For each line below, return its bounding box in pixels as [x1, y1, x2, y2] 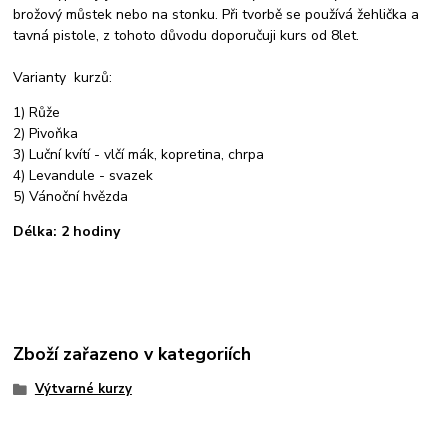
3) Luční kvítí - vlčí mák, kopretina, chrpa [13, 145, 265, 165]
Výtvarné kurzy [34, 380, 132, 399]
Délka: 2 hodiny [13, 222, 121, 242]
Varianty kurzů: [13, 68, 121, 88]
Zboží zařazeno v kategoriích [13, 341, 252, 366]
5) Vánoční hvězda [13, 187, 129, 207]
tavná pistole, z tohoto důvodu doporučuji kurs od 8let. [13, 26, 360, 46]
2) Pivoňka [13, 124, 79, 144]
